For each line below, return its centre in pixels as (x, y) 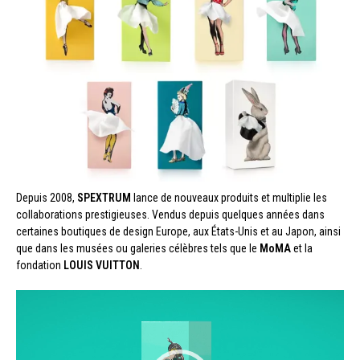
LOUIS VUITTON (102, 265)
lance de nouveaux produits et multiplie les (229, 197)
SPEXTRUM (104, 197)
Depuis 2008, (47, 197)
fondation (40, 265)
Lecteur (35, 298)
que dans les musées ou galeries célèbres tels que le (138, 248)
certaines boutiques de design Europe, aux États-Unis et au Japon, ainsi (178, 231)
